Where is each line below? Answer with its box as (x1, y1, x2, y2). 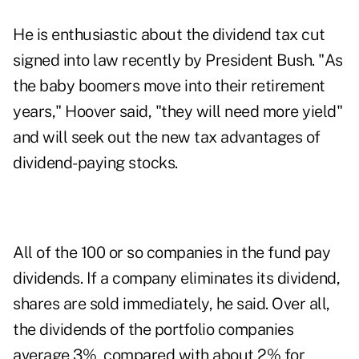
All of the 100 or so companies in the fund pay (13, 243, 330, 263)
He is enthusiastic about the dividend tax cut (13, 25, 325, 45)
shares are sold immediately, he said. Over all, (13, 294, 330, 314)
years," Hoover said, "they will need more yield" (13, 102, 342, 122)
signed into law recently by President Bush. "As (13, 50, 343, 71)
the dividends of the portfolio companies (13, 320, 293, 340)
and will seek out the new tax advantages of (13, 127, 321, 147)
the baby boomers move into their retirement (13, 76, 325, 96)
